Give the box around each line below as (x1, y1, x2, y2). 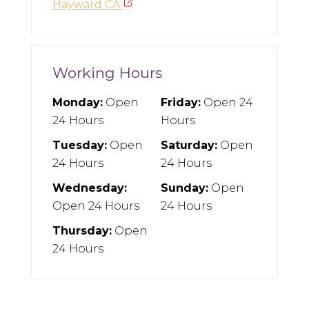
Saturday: (160, 139, 217, 152)
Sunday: (160, 181, 208, 195)
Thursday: (52, 224, 112, 238)
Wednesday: (52, 181, 127, 195)
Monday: (52, 96, 103, 110)
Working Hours (52, 64, 162, 82)
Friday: (160, 96, 201, 110)
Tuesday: (52, 139, 107, 152)
